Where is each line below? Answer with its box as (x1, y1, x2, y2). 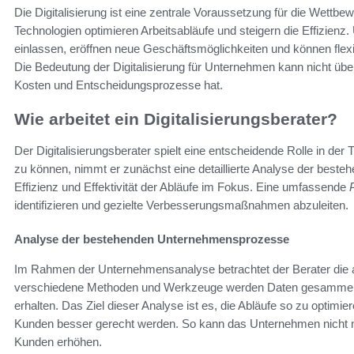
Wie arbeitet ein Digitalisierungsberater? (14, 109, 337, 128)
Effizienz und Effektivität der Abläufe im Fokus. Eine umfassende (14, 180, 349, 194)
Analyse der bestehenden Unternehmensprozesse (14, 232, 289, 247)
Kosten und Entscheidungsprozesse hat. (14, 77, 223, 92)
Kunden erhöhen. (14, 335, 102, 349)
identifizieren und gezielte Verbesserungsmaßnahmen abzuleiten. (14, 198, 348, 213)
